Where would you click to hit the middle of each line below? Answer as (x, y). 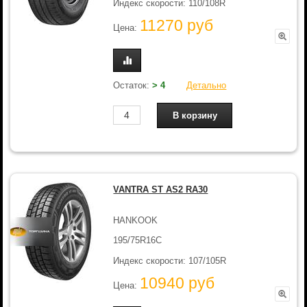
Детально (207, 85)
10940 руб (177, 283)
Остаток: (133, 85)
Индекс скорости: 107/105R (170, 260)
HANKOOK (136, 220)
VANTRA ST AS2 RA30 (161, 189)
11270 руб (177, 26)
